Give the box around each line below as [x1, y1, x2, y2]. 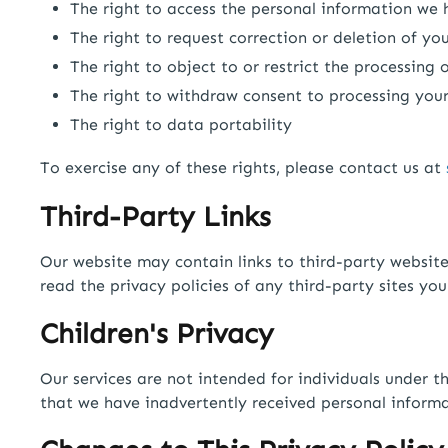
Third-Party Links [40, 199, 271, 233]
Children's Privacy [40, 316, 274, 350]
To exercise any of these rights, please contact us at [40, 158, 441, 178]
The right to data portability [70, 115, 292, 135]
